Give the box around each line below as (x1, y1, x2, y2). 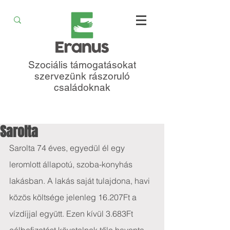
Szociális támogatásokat (28, 59, 136, 70)
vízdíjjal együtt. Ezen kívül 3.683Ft (9, 208, 135, 219)
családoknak (54, 82, 110, 93)
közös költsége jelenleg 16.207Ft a (9, 192, 139, 202)
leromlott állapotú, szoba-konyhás (9, 159, 135, 169)
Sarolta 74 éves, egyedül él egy (9, 143, 127, 153)
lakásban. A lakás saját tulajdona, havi (9, 176, 152, 186)
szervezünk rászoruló (34, 70, 130, 82)
